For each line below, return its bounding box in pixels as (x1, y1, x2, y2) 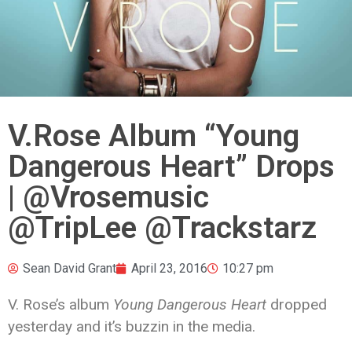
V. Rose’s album (8, 295, 113, 313)
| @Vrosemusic (8, 178, 209, 215)
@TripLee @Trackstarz (8, 209, 317, 246)
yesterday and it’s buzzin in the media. (8, 317, 255, 335)
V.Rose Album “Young (8, 117, 299, 154)
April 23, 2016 (131, 260, 207, 276)
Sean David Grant (23, 260, 116, 276)
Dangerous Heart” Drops (8, 148, 335, 185)
